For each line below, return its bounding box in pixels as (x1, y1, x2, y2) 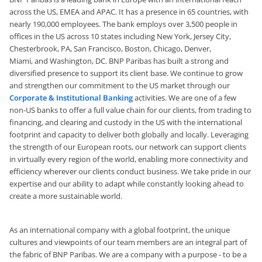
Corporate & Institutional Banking (9, 92, 133, 104)
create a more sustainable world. (9, 191, 122, 202)
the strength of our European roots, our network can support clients (9, 142, 246, 153)
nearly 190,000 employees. (9, 19, 101, 30)
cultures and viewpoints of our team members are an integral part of (9, 237, 247, 248)
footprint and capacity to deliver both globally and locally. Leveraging (9, 129, 249, 140)
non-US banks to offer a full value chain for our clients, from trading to (9, 105, 251, 116)
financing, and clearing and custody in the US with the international (9, 117, 242, 128)
